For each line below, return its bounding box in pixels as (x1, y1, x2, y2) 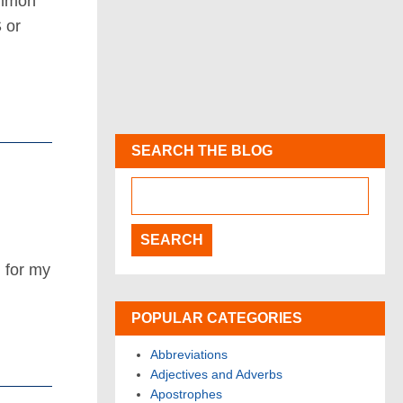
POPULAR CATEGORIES (131, 310, 302, 327)
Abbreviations (150, 347, 228, 363)
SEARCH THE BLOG (131, 143, 273, 159)
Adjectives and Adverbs (150, 367, 282, 382)
